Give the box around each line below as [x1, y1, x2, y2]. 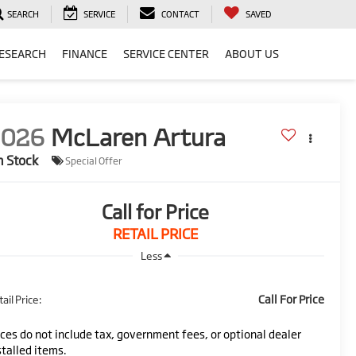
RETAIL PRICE [113, 225, 198, 243]
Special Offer [65, 154, 123, 167]
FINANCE [62, 47, 107, 61]
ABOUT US [225, 47, 279, 61]
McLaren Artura [51, 122, 226, 154]
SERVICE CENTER [123, 47, 209, 61]
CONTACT [161, 9, 199, 20]
